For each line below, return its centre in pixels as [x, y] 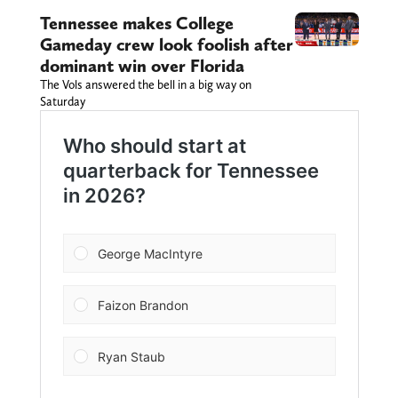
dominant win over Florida [142, 66]
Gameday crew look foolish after [166, 45]
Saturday [62, 102]
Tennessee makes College [136, 24]
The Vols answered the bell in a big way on [145, 85]
